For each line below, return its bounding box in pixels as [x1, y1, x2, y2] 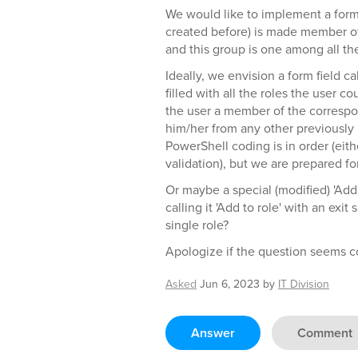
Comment [297, 324, 352, 342]
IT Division [278, 276, 329, 292]
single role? [165, 216, 229, 233]
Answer [191, 324, 235, 342]
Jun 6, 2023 [200, 276, 260, 292]
